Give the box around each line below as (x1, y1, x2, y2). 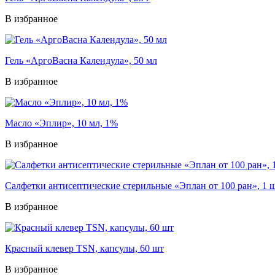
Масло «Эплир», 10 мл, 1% (5, 117, 118, 128)
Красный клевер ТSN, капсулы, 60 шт (5, 242, 164, 254)
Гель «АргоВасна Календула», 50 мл (5, 55, 157, 66)
